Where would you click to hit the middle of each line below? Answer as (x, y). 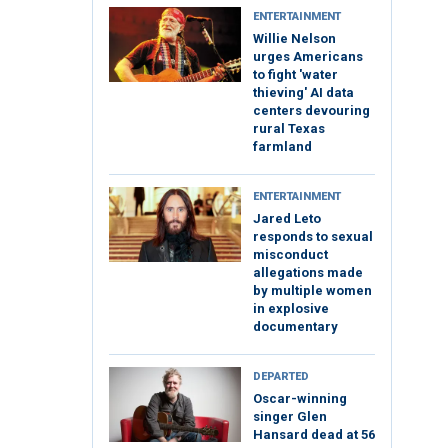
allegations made (308, 273)
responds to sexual (313, 237)
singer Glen (290, 417)
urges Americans (308, 57)
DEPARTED (281, 377)
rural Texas (289, 129)
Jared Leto (287, 219)
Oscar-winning (300, 399)
